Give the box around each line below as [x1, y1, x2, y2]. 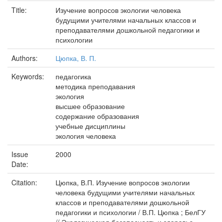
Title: [11, 5, 29, 15]
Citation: [11, 177, 39, 187]
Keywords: [11, 71, 46, 81]
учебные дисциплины [55, 121, 125, 131]
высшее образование [55, 101, 125, 111]
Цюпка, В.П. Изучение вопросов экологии [55, 177, 190, 187]
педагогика [55, 71, 91, 81]
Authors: [11, 53, 40, 63]
